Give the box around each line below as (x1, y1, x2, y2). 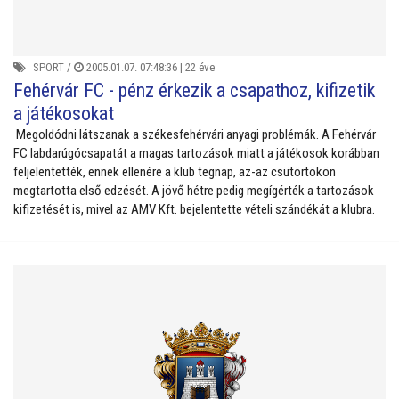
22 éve (185, 60, 215, 74)
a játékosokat (13, 102, 114, 125)
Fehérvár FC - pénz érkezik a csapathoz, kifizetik (13, 78, 375, 102)
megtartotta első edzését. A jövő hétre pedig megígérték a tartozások (13, 182, 374, 199)
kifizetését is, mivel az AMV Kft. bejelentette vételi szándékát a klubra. (13, 200, 375, 217)
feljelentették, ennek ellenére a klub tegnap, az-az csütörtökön (13, 163, 336, 180)
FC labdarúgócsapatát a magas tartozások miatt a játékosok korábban (13, 144, 379, 161)
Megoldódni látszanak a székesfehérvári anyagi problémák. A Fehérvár (13, 126, 376, 142)
